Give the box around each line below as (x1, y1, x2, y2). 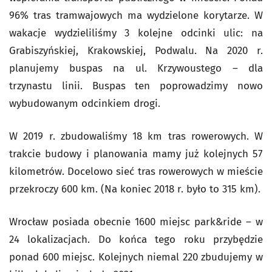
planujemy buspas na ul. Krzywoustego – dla (9, 62, 263, 75)
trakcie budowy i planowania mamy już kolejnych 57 (9, 148, 263, 160)
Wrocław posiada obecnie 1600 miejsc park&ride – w (9, 216, 263, 228)
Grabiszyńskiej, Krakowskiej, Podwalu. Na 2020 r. (9, 44, 263, 57)
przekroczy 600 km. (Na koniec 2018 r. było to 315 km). (9, 183, 260, 195)
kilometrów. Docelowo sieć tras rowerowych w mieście (9, 165, 263, 178)
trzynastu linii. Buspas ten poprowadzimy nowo (9, 80, 263, 92)
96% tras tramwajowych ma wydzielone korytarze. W (9, 9, 263, 22)
